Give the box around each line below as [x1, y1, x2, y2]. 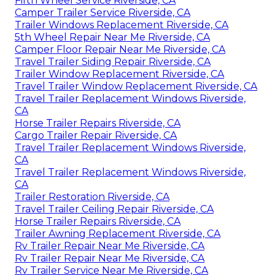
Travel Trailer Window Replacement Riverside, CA [15, 80, 257, 93]
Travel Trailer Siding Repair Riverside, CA [15, 56, 211, 68]
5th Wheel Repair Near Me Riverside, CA [15, 31, 210, 44]
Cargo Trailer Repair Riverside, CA [15, 130, 177, 142]
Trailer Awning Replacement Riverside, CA [15, 228, 220, 240]
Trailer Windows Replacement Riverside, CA [15, 19, 228, 31]
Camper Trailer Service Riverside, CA [15, 7, 190, 19]
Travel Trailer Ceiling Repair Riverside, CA [15, 203, 214, 215]
